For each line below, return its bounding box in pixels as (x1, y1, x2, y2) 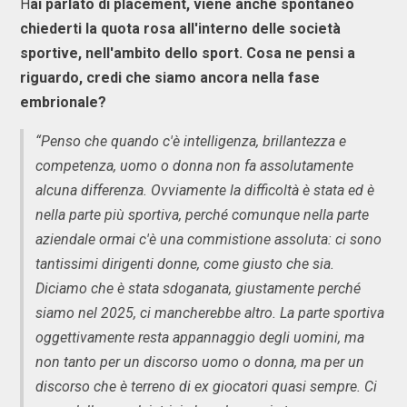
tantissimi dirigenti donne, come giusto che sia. (35, 255, 334, 273)
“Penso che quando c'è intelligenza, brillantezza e (35, 133, 346, 150)
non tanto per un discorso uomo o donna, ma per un (35, 353, 364, 371)
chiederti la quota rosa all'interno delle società (20, 20, 341, 37)
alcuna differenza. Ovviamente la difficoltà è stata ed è (35, 182, 374, 199)
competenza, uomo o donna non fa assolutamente (35, 157, 353, 174)
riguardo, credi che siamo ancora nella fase (20, 69, 320, 86)
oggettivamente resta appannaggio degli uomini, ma (35, 329, 364, 346)
